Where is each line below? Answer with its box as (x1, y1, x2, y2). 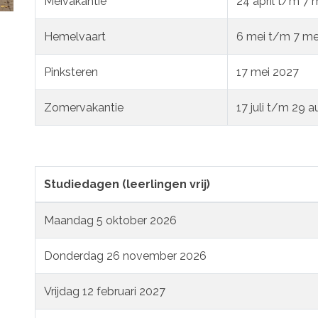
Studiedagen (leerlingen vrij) (44, 177, 210, 191)
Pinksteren (44, 65, 98, 79)
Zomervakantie (44, 100, 124, 114)
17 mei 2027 (236, 65, 299, 79)
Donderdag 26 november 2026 (44, 248, 207, 263)
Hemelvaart (44, 29, 106, 43)
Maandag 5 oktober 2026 (44, 213, 177, 227)
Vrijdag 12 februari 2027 (44, 284, 165, 298)
